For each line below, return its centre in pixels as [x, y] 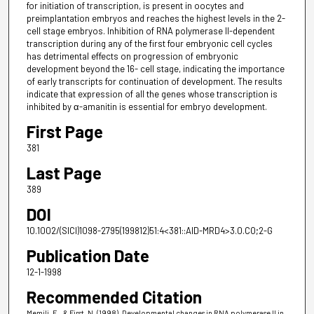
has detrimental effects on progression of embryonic [132, 56]
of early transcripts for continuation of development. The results [154, 81]
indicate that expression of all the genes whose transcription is [152, 94]
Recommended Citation [114, 297]
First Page [64, 131]
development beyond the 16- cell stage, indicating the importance [155, 68]
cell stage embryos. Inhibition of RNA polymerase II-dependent [150, 30]
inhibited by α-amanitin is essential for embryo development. [146, 106]
